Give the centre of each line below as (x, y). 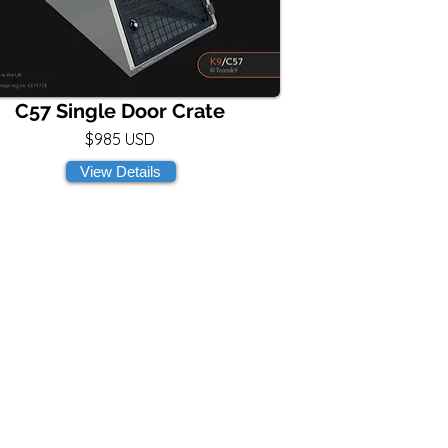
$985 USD (120, 139)
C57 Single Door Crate (120, 111)
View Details (120, 171)
